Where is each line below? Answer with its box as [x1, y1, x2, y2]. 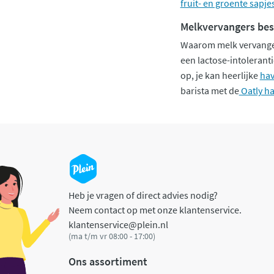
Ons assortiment [68, 254, 147, 269]
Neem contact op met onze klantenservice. [68, 203, 242, 216]
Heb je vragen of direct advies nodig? [68, 188, 218, 201]
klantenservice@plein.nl [68, 218, 168, 231]
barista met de [180, 84, 239, 97]
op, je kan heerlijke [180, 68, 260, 81]
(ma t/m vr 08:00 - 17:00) [68, 230, 155, 242]
